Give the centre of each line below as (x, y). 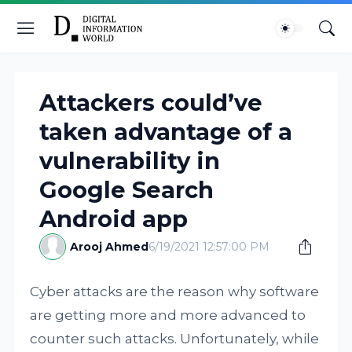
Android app (114, 219)
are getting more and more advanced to (168, 315)
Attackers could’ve (151, 103)
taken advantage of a (166, 132)
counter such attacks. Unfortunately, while (175, 339)
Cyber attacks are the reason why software (175, 291)
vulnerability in (130, 161)
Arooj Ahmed (110, 247)
